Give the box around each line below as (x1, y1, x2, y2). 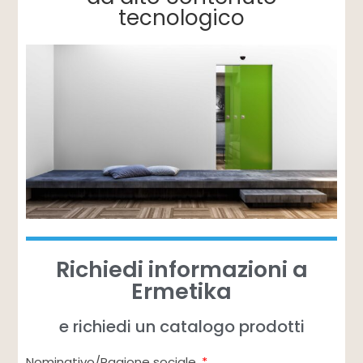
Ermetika (131, 276, 232, 307)
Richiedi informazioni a (55, 254, 308, 285)
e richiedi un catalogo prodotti (58, 315, 305, 339)
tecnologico (118, 2, 245, 32)
